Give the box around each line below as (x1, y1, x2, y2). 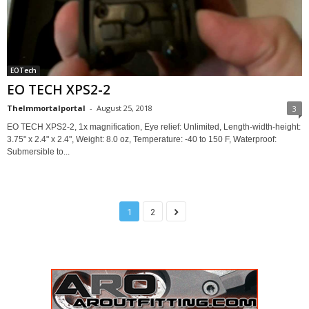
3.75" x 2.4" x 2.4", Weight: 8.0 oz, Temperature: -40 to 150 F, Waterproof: (7, 134, 277, 145)
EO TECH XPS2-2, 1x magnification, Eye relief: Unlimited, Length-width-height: (7, 122, 301, 132)
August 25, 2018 (97, 103, 152, 114)
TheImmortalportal (7, 103, 86, 114)
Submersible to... (7, 147, 70, 157)
